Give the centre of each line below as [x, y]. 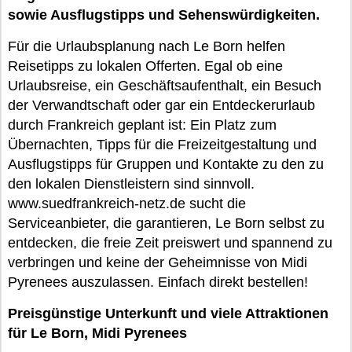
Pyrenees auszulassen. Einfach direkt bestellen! [158, 282]
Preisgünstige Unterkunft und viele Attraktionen [168, 313]
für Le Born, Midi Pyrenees [97, 333]
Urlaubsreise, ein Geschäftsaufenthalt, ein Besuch [165, 86]
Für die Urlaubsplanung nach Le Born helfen [147, 46]
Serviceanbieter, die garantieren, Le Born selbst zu [166, 223]
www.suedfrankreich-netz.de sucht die [127, 203]
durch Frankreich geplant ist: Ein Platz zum [142, 125]
